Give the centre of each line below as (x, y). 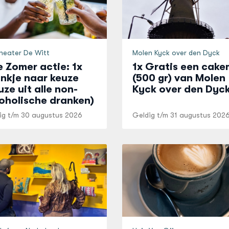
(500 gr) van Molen (179, 78)
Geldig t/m (151, 115)
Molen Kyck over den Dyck (176, 53)
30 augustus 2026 (51, 115)
